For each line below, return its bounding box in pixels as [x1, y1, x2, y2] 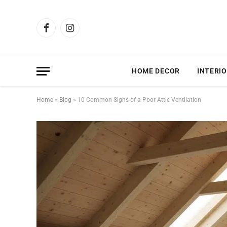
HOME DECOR [131, 67, 180, 75]
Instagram [69, 28, 102, 36]
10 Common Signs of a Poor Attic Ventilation [78, 96, 201, 103]
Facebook [45, 28, 77, 36]
